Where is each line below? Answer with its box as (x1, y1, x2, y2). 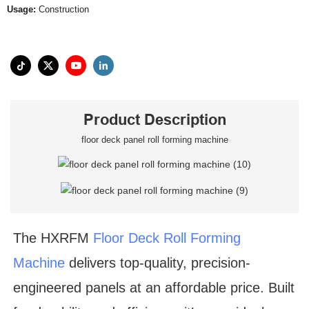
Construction (36, 4, 89, 14)
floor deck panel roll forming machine (81, 134, 228, 146)
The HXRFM (13, 230, 94, 246)
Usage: (7, 4, 36, 14)
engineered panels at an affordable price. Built (13, 280, 295, 296)
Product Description (83, 110, 226, 128)
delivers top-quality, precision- (65, 255, 251, 271)
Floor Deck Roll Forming (93, 230, 241, 246)
